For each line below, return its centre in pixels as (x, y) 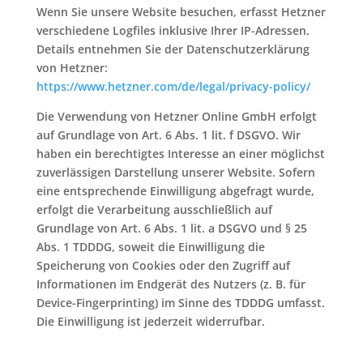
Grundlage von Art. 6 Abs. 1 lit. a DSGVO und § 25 (171, 228)
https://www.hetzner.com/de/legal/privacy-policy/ (173, 86)
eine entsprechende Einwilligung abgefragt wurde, (175, 191)
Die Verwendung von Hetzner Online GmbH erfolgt (176, 116)
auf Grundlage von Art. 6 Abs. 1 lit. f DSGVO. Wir (168, 135)
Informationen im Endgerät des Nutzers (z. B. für (171, 284)
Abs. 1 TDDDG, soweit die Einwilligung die (150, 247)
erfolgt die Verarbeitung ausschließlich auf (154, 209)
